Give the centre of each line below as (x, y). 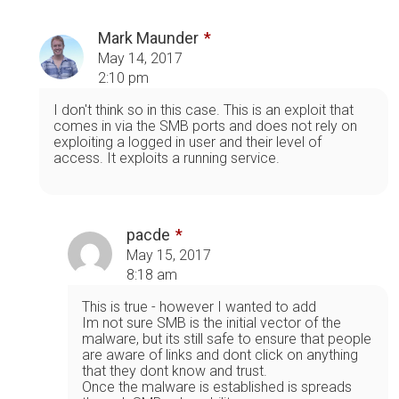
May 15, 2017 (169, 255)
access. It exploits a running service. (167, 158)
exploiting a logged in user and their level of (187, 142)
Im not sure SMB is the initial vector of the (212, 322)
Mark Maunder (148, 37)
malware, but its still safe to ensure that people (227, 338)
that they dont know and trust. (175, 370)
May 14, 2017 (140, 58)
